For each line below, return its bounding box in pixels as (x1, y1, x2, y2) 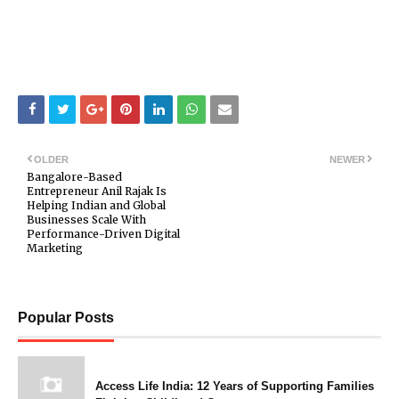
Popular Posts (18, 310, 114, 326)
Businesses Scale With (27, 213, 146, 227)
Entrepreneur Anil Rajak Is (27, 184, 167, 199)
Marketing (27, 241, 83, 256)
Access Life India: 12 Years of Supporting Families (95, 379, 374, 394)
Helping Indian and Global (27, 199, 166, 213)
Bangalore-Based (27, 170, 122, 184)
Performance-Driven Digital (27, 227, 180, 241)
